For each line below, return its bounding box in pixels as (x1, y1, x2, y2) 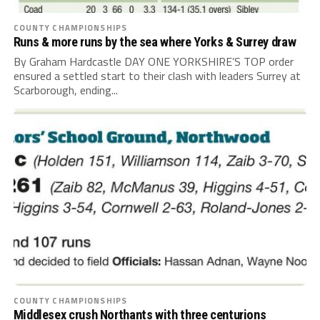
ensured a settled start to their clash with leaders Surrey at (13, 67, 301, 85)
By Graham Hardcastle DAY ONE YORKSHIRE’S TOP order (13, 53, 294, 71)
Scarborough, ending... (13, 81, 118, 99)
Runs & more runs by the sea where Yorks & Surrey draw (13, 34, 296, 50)
